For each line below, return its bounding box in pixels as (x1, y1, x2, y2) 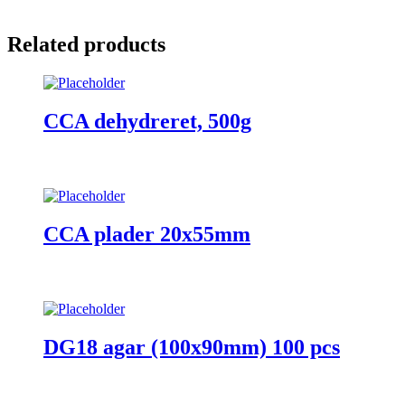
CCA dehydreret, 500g (43, 109, 251, 134)
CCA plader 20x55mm (43, 222, 250, 247)
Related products (7, 33, 165, 57)
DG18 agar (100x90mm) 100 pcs (43, 334, 340, 359)
